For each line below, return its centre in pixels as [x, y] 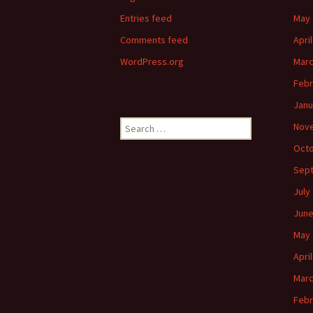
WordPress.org [152, 61]
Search [134, 124]
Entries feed [146, 18]
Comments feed [154, 40]
